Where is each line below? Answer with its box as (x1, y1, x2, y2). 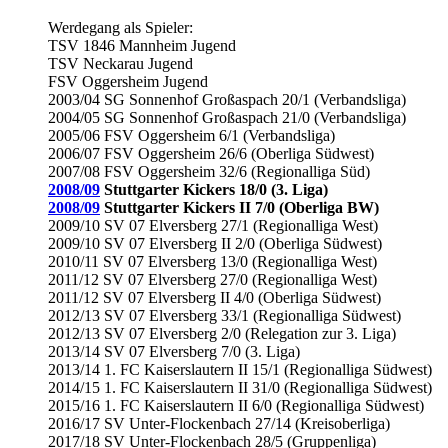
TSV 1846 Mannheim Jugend (48, 37, 236, 55)
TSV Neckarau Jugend (48, 55, 193, 73)
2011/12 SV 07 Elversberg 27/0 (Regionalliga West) (48, 271, 377, 289)
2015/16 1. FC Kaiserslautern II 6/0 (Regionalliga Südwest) (48, 397, 424, 415)
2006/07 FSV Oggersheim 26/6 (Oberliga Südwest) (48, 145, 374, 163)
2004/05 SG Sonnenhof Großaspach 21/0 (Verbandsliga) (48, 109, 406, 127)
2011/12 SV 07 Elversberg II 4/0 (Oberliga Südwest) (48, 289, 381, 307)
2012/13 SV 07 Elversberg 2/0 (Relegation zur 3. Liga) (48, 325, 396, 343)
